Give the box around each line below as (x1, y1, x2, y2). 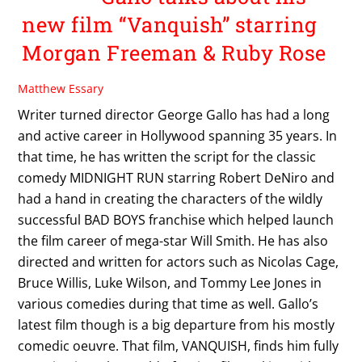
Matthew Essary (18, 81, 104, 97)
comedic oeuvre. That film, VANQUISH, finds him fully (18, 336, 339, 355)
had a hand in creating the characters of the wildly (18, 189, 323, 208)
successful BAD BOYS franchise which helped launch (18, 210, 335, 229)
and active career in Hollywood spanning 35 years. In (18, 126, 338, 145)
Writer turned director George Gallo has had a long (18, 105, 330, 124)
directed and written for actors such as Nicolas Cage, (18, 252, 339, 271)
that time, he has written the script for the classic (18, 147, 317, 166)
